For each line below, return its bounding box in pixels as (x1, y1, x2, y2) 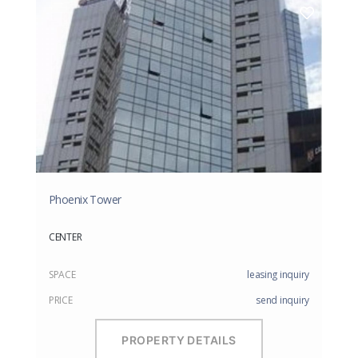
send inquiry (256, 293, 309, 308)
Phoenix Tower (49, 192, 121, 208)
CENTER (49, 230, 82, 245)
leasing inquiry (247, 268, 309, 282)
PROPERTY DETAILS (121, 332, 237, 347)
